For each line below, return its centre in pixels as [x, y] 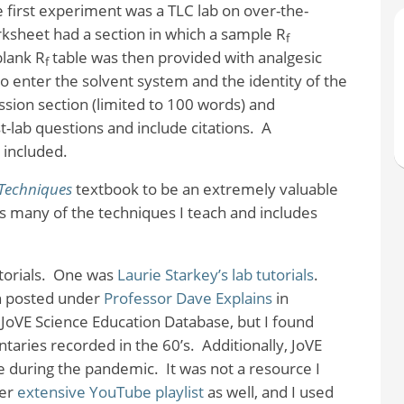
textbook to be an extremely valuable [205, 189]
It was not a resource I [243, 369]
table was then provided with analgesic [185, 57]
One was [85, 275]
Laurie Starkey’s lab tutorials [215, 275]
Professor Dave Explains [188, 298]
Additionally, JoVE [262, 345]
